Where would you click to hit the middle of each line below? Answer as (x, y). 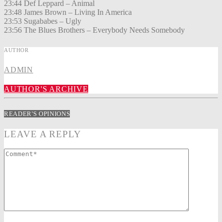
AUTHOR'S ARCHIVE (46, 89)
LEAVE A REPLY (43, 134)
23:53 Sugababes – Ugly (43, 21)
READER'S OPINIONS (37, 113)
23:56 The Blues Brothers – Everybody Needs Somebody (94, 30)
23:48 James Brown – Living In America (68, 12)
